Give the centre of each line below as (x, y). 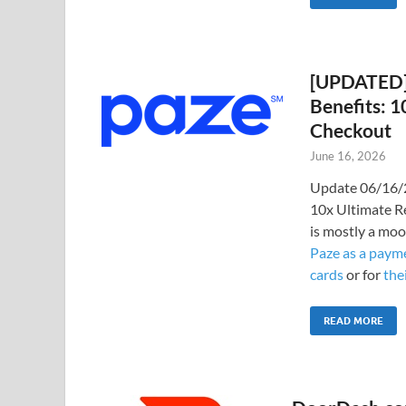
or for (363, 274)
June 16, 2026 (348, 155)
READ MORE (353, 320)
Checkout (351, 130)
